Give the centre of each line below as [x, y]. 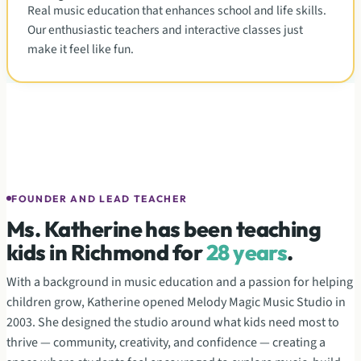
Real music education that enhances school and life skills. [177, 10]
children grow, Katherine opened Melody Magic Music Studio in [176, 302]
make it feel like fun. [81, 49]
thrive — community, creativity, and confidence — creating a [166, 342]
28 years [247, 252]
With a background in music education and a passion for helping [180, 282]
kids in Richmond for [106, 252]
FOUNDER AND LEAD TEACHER [100, 198]
